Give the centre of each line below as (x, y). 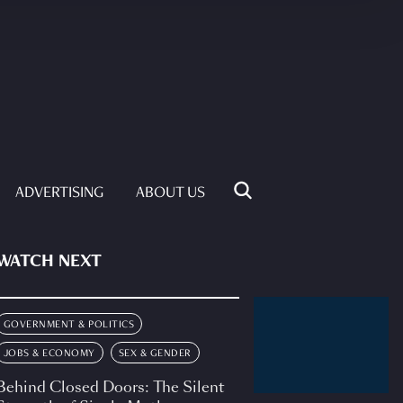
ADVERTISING (59, 194)
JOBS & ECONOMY (49, 354)
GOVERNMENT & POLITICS (69, 325)
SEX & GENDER (155, 354)
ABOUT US (170, 194)
